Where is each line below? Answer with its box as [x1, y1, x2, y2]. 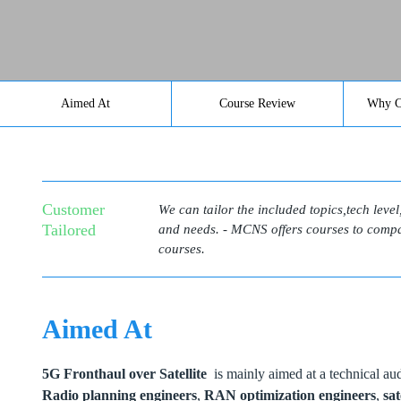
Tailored [42, 220, 97, 239]
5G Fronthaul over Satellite [42, 365, 211, 381]
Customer [42, 200, 106, 218]
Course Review [219, 97, 296, 111]
